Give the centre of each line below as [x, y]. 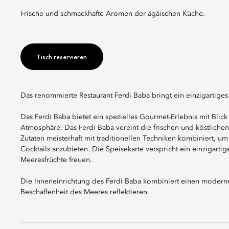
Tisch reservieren [62, 57]
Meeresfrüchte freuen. [56, 160]
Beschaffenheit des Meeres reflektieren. [85, 192]
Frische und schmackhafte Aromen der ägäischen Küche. [114, 14]
